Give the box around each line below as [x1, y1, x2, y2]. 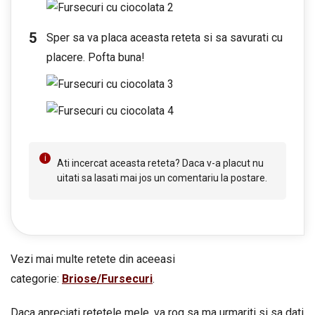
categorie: [11, 272, 62, 285]
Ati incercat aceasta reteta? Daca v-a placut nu [57, 157, 264, 169]
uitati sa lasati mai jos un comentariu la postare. [57, 172, 267, 184]
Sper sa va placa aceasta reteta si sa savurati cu [46, 31, 283, 44]
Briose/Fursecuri [62, 272, 153, 285]
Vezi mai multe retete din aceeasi [11, 252, 175, 266]
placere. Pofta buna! [46, 51, 145, 64]
